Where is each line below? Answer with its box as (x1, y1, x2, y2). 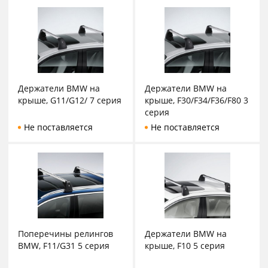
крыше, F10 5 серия (145, 240, 225, 252)
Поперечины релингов (18, 228, 113, 240)
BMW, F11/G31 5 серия (18, 240, 109, 252)
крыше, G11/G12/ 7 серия (18, 95, 121, 106)
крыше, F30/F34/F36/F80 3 (145, 95, 248, 106)
